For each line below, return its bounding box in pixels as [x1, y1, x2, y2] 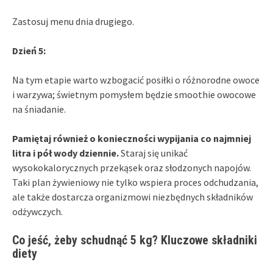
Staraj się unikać [119, 146, 188, 159]
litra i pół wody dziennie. [12, 146, 119, 159]
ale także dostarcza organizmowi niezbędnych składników [12, 190, 253, 203]
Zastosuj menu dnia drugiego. [12, 15, 134, 27]
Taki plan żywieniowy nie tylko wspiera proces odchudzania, [12, 175, 258, 188]
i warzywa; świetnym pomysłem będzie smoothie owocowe [12, 88, 256, 101]
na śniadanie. [12, 102, 66, 115]
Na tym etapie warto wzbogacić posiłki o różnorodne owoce [12, 73, 260, 86]
